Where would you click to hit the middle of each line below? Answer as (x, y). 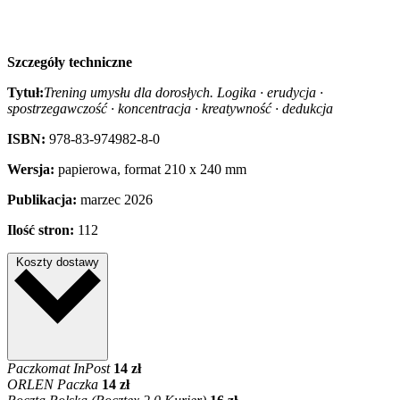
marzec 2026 (115, 199)
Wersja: (31, 169)
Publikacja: (42, 199)
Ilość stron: (41, 229)
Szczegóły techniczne (70, 62)
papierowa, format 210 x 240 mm (150, 169)
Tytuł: (25, 92)
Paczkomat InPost (58, 368)
